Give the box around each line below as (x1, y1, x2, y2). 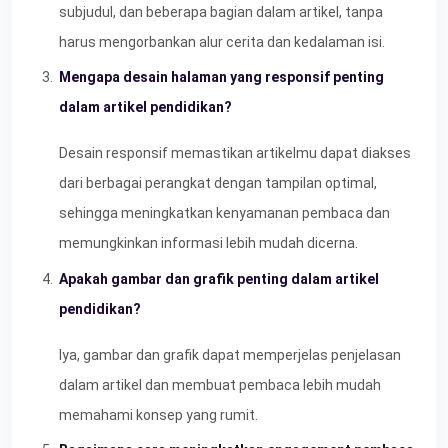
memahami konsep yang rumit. (59, 406, 258, 423)
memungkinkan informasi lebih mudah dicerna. (59, 235, 358, 252)
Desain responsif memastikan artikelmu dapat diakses (59, 145, 411, 162)
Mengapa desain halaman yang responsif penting (59, 69, 384, 86)
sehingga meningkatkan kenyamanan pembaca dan (59, 205, 390, 222)
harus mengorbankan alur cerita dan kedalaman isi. (59, 33, 385, 50)
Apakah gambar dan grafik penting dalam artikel (59, 270, 379, 287)
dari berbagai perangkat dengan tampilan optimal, (59, 175, 377, 192)
